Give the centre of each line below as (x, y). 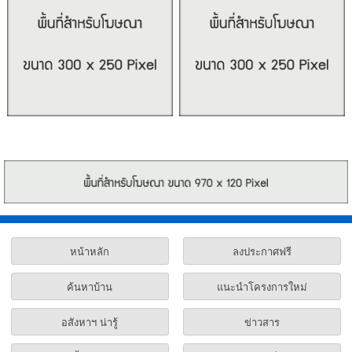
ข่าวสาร (262, 322)
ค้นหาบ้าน (90, 287)
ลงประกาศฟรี (262, 251)
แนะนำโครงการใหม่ (262, 287)
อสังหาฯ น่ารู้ (90, 322)
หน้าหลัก (90, 251)
